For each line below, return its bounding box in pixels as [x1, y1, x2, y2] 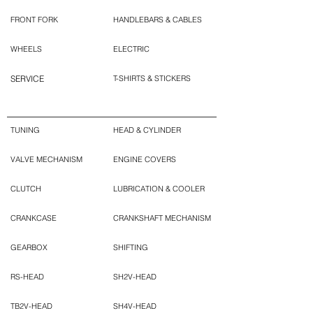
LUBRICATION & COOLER [113, 184, 205, 194]
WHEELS [10, 44, 42, 54]
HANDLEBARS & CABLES [113, 15, 202, 25]
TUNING [10, 125, 40, 136]
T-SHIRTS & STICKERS [113, 73, 191, 84]
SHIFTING [113, 242, 148, 253]
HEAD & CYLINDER [113, 125, 181, 136]
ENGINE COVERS [113, 154, 176, 165]
